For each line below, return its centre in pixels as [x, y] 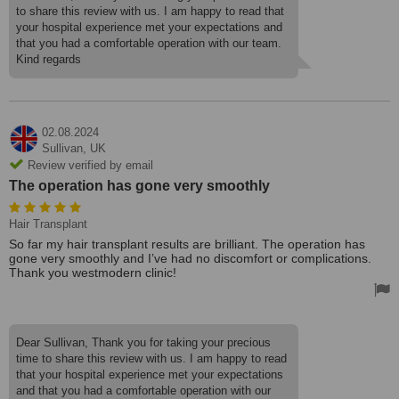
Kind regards [49, 59]
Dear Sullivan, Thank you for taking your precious [143, 342]
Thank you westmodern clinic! [93, 273]
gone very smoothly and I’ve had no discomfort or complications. [190, 258]
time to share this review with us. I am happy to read [151, 358]
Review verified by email [89, 165]
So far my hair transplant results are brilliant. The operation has [187, 244]
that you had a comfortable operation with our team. [149, 43]
